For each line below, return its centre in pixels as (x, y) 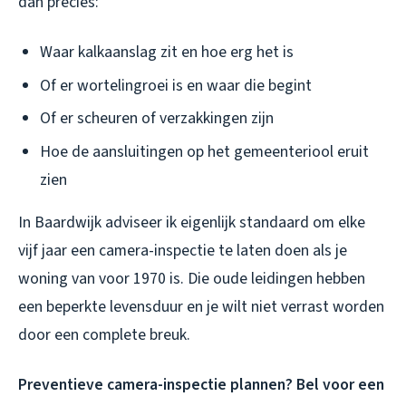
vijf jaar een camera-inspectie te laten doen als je (183, 250)
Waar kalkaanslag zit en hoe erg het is (167, 52)
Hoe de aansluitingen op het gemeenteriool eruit (204, 151)
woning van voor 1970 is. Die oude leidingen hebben (192, 278)
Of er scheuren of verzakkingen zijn (157, 119)
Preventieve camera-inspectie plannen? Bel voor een (201, 384)
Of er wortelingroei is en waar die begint (176, 85)
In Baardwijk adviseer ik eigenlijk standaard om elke (192, 222)
